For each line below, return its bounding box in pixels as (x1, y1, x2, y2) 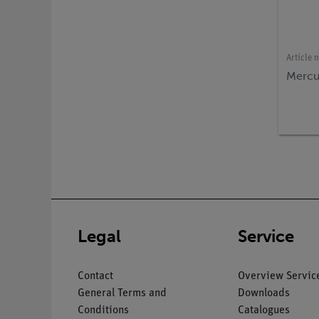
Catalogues (237, 304, 290, 316)
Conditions (78, 304, 129, 316)
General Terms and (78, 287, 167, 299)
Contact (78, 270, 113, 282)
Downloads (237, 287, 290, 299)
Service (237, 225, 294, 246)
